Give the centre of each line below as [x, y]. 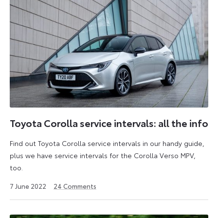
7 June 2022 [28, 186]
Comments [79, 186]
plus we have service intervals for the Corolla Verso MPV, [103, 155]
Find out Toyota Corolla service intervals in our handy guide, [107, 143]
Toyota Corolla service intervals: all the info [109, 122]
